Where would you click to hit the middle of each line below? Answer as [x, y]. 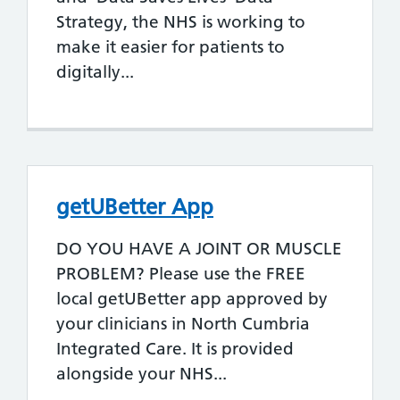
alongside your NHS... [142, 374]
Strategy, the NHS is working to [181, 21]
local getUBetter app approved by [192, 299]
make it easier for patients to [171, 46]
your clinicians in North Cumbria [183, 324]
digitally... [95, 71]
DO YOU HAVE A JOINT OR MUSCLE [199, 249]
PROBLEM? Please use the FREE [181, 274]
